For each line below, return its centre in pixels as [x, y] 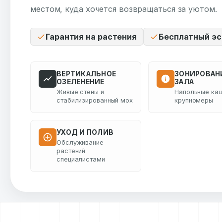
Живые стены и [80, 92]
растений [71, 151]
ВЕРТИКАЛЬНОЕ [86, 74]
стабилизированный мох [95, 100]
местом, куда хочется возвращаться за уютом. [124, 9]
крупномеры [194, 100]
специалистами [81, 159]
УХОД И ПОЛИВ [85, 132]
